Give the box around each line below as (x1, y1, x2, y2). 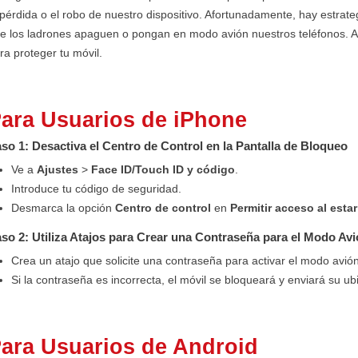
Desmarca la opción (11, 201, 115, 214)
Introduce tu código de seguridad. (11, 181, 181, 195)
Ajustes (37, 162, 78, 176)
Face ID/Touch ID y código (91, 162, 235, 176)
